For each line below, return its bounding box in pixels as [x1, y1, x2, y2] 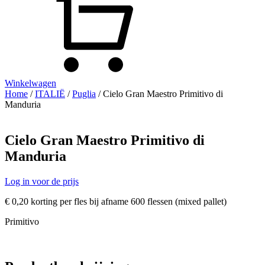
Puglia [72, 89, 96, 99]
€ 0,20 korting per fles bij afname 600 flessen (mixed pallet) [5, 196, 227, 206]
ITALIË [35, 89, 65, 99]
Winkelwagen [5, 78, 56, 88]
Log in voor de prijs [5, 176, 79, 186]
